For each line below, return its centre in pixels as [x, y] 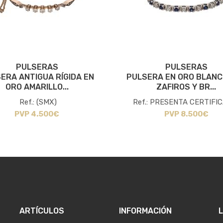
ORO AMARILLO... [37, 87]
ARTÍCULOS [42, 211]
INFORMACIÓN [145, 211]
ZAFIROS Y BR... [186, 87]
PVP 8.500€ [186, 114]
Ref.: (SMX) [38, 102]
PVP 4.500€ [37, 114]
